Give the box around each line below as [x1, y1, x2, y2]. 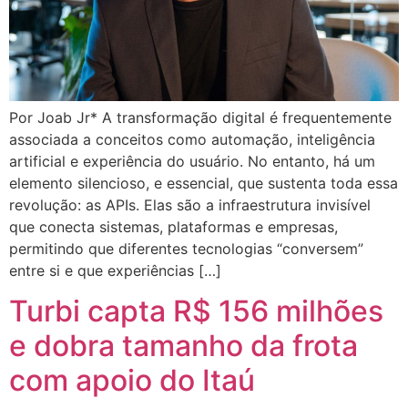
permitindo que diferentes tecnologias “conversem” [9, 239, 363, 258]
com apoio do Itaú [9, 362, 255, 399]
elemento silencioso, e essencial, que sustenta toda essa [9, 173, 398, 192]
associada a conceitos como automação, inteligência [9, 129, 375, 148]
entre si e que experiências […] [9, 260, 221, 280]
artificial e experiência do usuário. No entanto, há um [9, 151, 375, 170]
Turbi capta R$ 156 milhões [9, 293, 383, 330]
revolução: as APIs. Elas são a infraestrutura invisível [9, 195, 371, 214]
